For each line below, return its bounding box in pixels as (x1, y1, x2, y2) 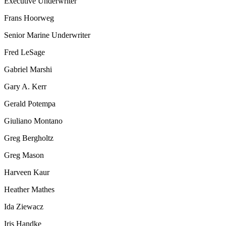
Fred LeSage (4, 47, 45, 56)
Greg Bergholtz (4, 133, 53, 142)
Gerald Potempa (4, 99, 55, 108)
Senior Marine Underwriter (4, 30, 90, 39)
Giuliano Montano (4, 116, 63, 125)
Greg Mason (4, 150, 44, 159)
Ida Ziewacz (4, 202, 43, 211)
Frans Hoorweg (4, 13, 54, 22)
